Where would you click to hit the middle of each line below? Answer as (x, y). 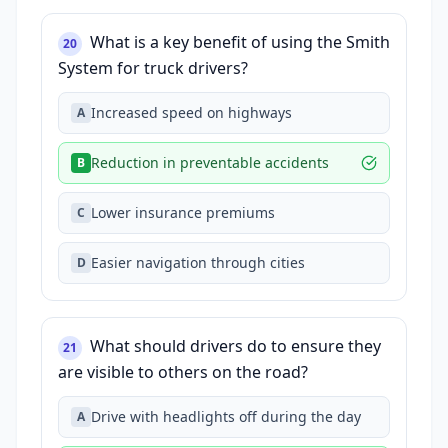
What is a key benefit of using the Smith (240, 42)
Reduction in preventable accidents (210, 162)
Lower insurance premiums (183, 212)
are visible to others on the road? (183, 372)
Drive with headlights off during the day (226, 416)
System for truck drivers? (153, 68)
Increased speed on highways (191, 112)
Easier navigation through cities (198, 262)
